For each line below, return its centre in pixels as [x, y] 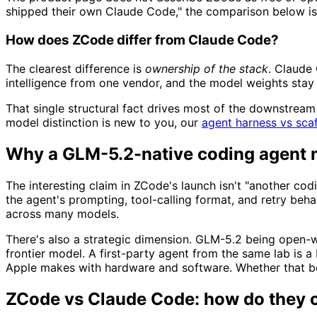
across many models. [62, 213]
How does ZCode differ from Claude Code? [142, 40]
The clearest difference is [75, 68]
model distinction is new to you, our [104, 122]
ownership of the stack [207, 68]
